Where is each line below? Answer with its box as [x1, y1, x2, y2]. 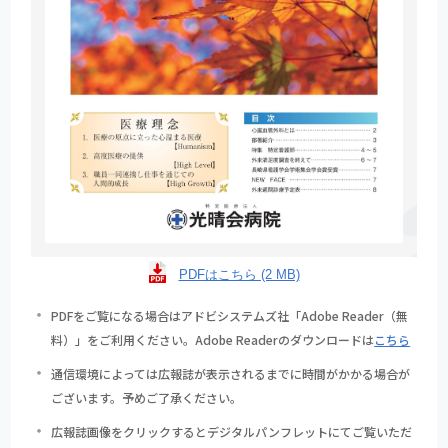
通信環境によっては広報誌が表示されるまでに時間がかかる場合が [51, 365, 411, 383]
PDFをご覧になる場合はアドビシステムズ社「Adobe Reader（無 [51, 307, 409, 325]
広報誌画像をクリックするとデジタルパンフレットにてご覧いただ [51, 423, 413, 441]
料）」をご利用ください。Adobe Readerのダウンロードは [51, 331, 375, 349]
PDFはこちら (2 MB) [178, 267, 300, 283]
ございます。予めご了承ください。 [51, 389, 243, 407]
